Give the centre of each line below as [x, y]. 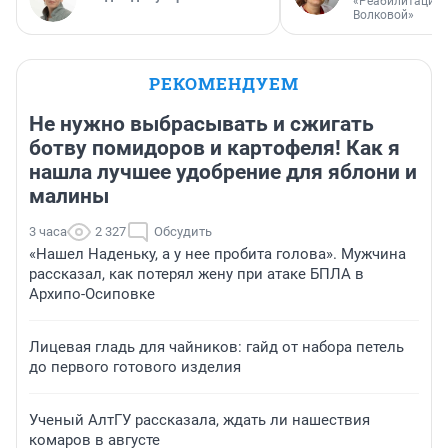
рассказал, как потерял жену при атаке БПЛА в [196, 274]
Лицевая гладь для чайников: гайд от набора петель [216, 347]
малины [69, 196]
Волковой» [383, 15]
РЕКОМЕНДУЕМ [224, 84]
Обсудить [183, 232]
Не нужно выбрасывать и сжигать [201, 124]
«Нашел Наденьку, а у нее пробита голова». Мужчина [217, 254]
